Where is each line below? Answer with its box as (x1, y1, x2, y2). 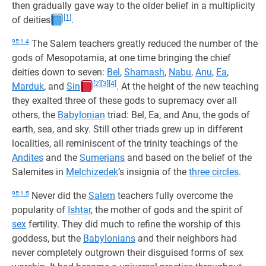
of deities (12, 14, 50, 26)
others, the (12, 109, 58, 121)
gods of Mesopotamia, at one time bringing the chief (12, 52, 231, 64)
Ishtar (68, 204, 91, 216)
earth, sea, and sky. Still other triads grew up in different (12, 123, 243, 135)
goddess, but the (12, 233, 83, 244)
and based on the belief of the (125, 152, 252, 163)
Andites (12, 152, 43, 163)
